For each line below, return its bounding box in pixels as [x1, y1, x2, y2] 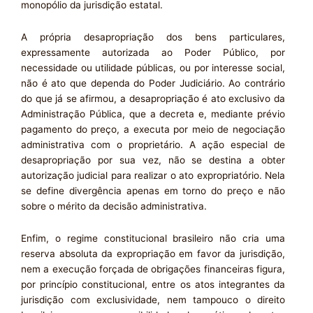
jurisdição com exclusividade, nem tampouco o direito [21, 293, 285, 305]
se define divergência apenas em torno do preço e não [21, 184, 285, 196]
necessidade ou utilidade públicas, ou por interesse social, [21, 61, 285, 73]
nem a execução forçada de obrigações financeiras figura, [21, 263, 285, 275]
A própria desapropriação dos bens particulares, [21, 31, 285, 43]
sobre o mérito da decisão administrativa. [21, 200, 207, 212]
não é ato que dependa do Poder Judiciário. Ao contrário [21, 77, 285, 89]
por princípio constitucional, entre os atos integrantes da [21, 278, 285, 290]
